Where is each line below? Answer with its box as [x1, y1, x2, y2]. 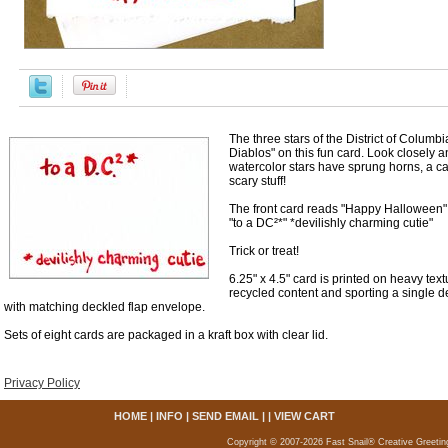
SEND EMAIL [191, 409, 259, 422]
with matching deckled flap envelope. [4, 299, 205, 314]
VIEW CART [273, 409, 335, 422]
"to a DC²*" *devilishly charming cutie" [229, 215, 433, 230]
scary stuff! [229, 173, 286, 188]
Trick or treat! [229, 243, 299, 258]
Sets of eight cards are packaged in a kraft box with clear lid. [4, 327, 328, 342]
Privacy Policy [4, 375, 80, 390]
